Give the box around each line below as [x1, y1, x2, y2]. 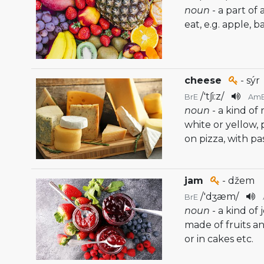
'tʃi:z [204, 91, 222, 103]
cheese [184, 75, 222, 87]
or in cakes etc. [184, 233, 254, 245]
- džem [220, 175, 255, 187]
